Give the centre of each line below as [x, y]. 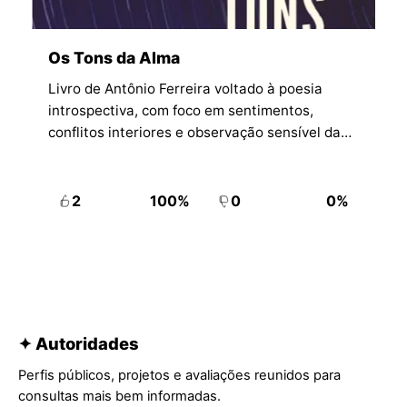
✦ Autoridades [79, 343]
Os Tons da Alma [114, 57]
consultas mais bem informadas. [119, 396]
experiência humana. [116, 154]
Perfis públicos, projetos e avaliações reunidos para [179, 375]
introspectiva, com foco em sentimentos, [180, 110]
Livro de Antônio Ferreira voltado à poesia [185, 88]
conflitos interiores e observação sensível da [194, 132]
